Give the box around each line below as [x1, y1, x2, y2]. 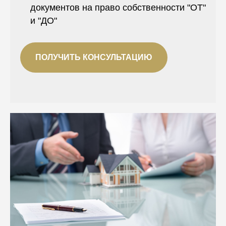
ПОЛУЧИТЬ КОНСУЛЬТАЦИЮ [35, 52, 152, 62]
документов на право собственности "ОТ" [30, 2, 206, 13]
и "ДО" [30, 15, 57, 26]
